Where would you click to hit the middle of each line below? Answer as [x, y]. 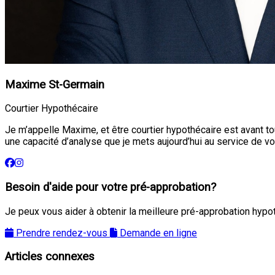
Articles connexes [50, 257]
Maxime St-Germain [55, 84]
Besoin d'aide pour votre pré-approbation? [110, 187]
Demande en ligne [158, 233]
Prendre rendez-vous [62, 233]
